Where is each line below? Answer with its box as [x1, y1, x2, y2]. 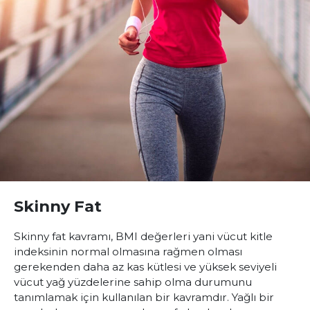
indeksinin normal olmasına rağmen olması [14, 245, 242, 258]
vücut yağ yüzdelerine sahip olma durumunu [14, 275, 252, 289]
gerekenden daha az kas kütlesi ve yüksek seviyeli [14, 260, 277, 273]
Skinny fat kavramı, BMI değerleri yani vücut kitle [14, 230, 273, 243]
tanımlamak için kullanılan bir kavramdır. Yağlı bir [14, 291, 274, 304]
